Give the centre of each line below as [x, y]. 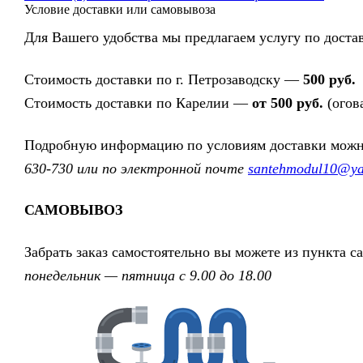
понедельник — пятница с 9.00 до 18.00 [148, 276]
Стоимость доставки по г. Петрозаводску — [164, 79]
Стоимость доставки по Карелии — [138, 102]
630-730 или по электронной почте [136, 168]
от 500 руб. [288, 102]
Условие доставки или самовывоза [120, 9]
